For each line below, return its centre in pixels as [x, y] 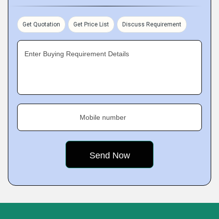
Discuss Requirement [152, 24]
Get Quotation [41, 24]
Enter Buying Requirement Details [77, 54]
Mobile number [103, 117]
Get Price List [91, 24]
